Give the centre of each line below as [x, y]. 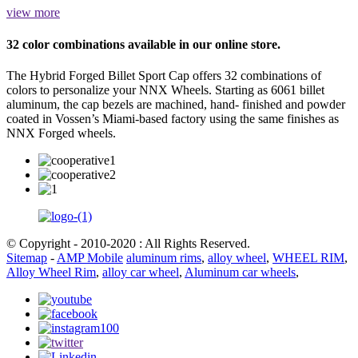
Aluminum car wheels [240, 272]
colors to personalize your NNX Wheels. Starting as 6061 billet [165, 89]
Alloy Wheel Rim [51, 272]
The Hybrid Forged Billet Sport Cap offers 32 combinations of [164, 75]
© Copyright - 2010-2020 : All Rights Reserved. [128, 243]
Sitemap [27, 257]
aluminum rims [164, 257]
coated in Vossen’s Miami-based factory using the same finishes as [173, 118]
